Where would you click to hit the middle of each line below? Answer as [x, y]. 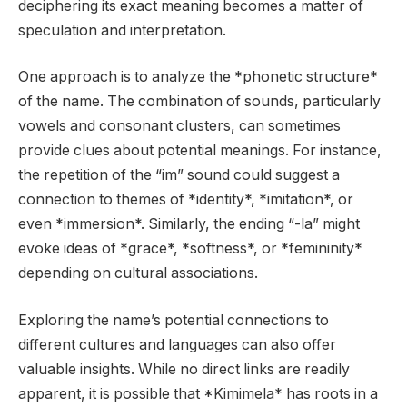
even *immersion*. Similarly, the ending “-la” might [189, 224]
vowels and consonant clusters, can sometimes [179, 126]
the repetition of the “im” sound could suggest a [179, 175]
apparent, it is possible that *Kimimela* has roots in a [198, 393]
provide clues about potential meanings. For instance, [200, 151]
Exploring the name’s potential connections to [174, 320]
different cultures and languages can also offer [177, 344]
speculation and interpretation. [122, 30]
